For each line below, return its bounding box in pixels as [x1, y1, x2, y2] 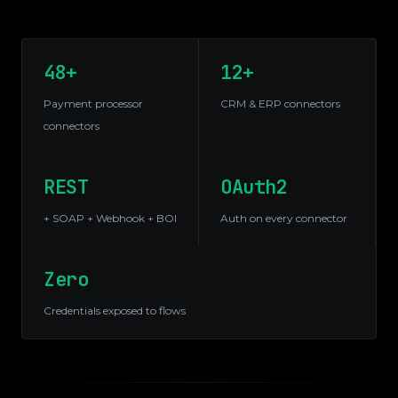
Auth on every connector [220, 211, 347, 225]
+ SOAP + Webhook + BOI [44, 211, 177, 225]
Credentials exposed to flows [44, 304, 186, 317]
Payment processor [44, 97, 143, 110]
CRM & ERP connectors [220, 97, 340, 110]
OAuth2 [220, 174, 288, 200]
